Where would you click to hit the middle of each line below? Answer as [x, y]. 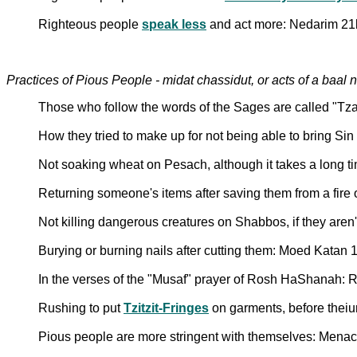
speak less [174, 24]
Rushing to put [81, 308]
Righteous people [90, 24]
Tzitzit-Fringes [166, 308]
